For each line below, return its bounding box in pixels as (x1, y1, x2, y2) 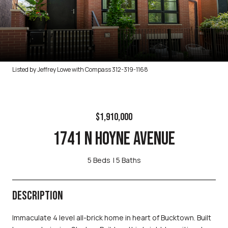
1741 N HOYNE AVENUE (53, 128, 175, 150)
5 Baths (116, 155, 141, 165)
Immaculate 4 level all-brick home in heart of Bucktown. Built (12, 212, 211, 222)
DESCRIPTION (12, 188, 63, 203)
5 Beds (87, 155, 110, 165)
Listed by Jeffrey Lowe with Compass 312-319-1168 (12, 65, 148, 74)
